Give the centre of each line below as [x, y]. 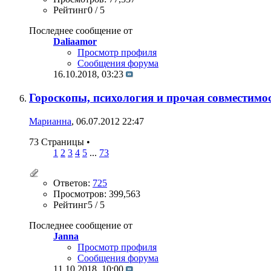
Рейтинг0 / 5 [79, 10]
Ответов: [73, 183]
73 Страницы [58, 142]
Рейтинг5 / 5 [79, 204]
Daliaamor [75, 42]
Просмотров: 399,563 [97, 194]
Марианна [50, 121]
